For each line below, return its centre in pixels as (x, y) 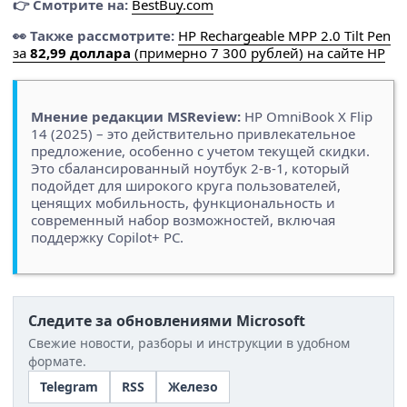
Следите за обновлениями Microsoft (167, 321)
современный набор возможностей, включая (183, 220)
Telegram (69, 387)
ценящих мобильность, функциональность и (183, 203)
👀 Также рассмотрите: (94, 36)
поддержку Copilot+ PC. (107, 238)
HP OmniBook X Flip (307, 117)
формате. (57, 362)
